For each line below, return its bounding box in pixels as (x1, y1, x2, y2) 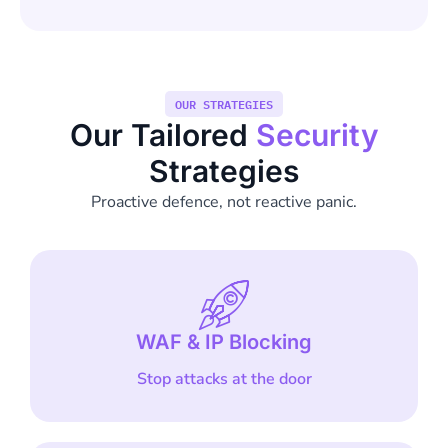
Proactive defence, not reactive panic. (91, 190, 357, 213)
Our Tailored (69, 116, 256, 153)
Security (255, 116, 379, 153)
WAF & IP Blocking (136, 330, 312, 355)
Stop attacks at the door (136, 368, 312, 391)
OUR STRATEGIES (175, 93, 273, 114)
